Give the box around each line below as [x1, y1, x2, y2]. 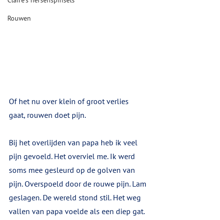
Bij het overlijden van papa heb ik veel [9, 137, 139, 147]
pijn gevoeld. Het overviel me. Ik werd [9, 151, 137, 161]
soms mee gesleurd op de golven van [9, 165, 137, 175]
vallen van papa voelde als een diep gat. [9, 206, 146, 216]
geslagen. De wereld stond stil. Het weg [9, 192, 143, 202]
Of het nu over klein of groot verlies [9, 96, 131, 106]
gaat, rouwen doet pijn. [9, 110, 86, 120]
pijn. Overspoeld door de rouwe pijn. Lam [9, 179, 148, 189]
